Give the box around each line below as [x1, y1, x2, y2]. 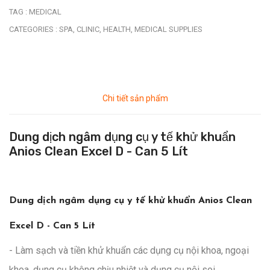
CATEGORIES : [9, 25, 57, 34]
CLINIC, [77, 25, 101, 34]
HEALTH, [103, 25, 133, 34]
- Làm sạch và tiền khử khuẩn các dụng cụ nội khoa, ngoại [9, 245, 249, 257]
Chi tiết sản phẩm [102, 93, 168, 104]
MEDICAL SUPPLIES [134, 25, 202, 34]
